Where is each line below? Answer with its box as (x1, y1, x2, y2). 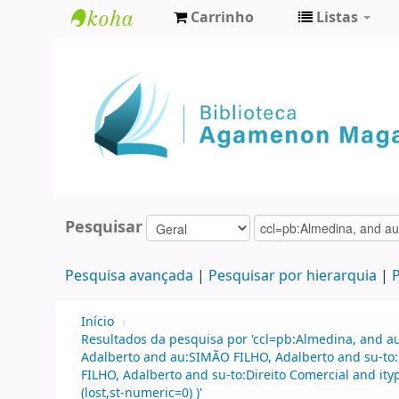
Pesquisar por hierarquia (208, 265, 377, 288)
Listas (316, 7, 358, 28)
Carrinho (191, 7, 254, 28)
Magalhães (71, 96, 168, 122)
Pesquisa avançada (64, 265, 193, 288)
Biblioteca (71, 37, 159, 63)
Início (81, 313, 114, 332)
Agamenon (71, 67, 168, 93)
